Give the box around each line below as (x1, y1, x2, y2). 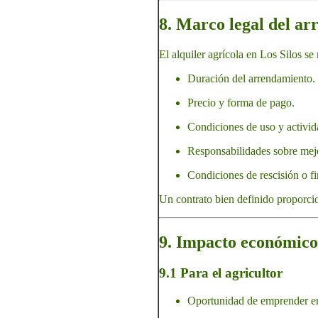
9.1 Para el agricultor (159, 265, 283, 281)
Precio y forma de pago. (187, 96, 295, 109)
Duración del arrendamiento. (187, 72, 315, 84)
